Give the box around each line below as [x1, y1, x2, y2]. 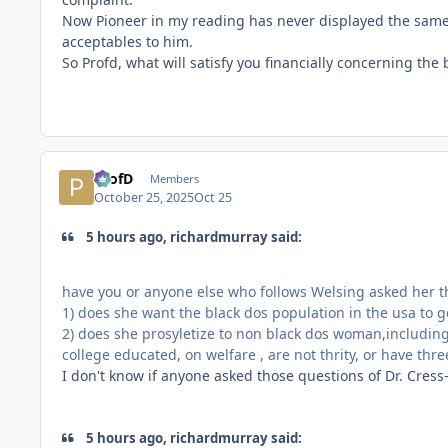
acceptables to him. [62, 32, 197, 52]
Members [149, 171, 199, 187]
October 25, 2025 [94, 188, 195, 206]
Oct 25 [194, 188, 233, 206]
